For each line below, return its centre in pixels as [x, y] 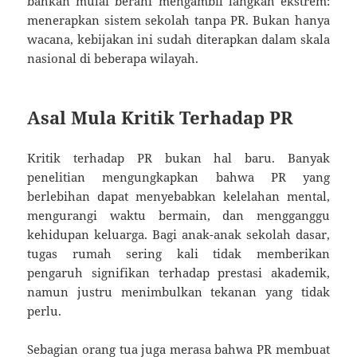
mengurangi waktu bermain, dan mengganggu [178, 215]
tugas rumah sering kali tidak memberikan [178, 253]
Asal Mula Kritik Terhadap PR [161, 117]
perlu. [45, 310]
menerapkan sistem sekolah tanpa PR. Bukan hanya [178, 20]
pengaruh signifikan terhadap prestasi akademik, [178, 272]
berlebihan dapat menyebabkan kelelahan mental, [178, 196]
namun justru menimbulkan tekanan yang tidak [178, 291]
